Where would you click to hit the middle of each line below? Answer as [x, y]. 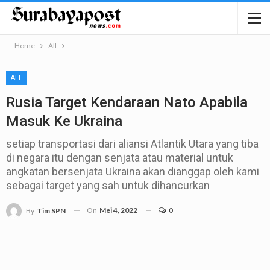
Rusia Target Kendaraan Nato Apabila [127, 102]
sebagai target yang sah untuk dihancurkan [108, 185]
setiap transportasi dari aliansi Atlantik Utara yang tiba [132, 144]
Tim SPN [51, 210]
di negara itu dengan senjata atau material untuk [120, 158]
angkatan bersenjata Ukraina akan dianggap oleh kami [133, 171]
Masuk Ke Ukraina [64, 121]
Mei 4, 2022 [118, 210]
